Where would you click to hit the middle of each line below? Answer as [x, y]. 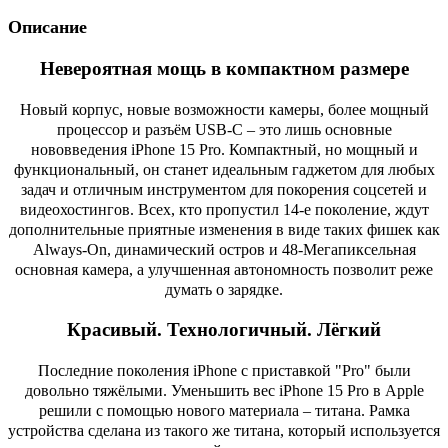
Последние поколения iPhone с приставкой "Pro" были [224, 371]
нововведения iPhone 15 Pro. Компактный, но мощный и [224, 149]
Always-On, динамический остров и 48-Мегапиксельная [224, 249]
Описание [47, 27]
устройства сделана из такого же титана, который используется [224, 431]
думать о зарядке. [224, 289]
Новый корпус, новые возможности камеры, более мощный [224, 109]
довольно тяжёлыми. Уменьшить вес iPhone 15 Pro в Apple [224, 391]
